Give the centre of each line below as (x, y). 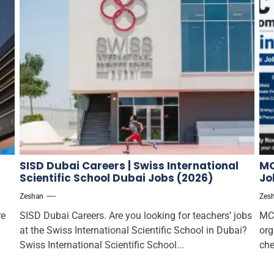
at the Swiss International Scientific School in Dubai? (133, 230)
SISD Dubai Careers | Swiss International (129, 165)
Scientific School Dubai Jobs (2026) (116, 178)
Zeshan (31, 196)
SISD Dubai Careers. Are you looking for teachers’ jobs (135, 215)
